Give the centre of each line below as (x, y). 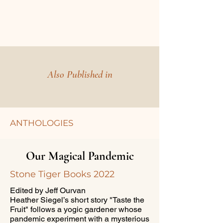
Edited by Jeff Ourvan (48, 190)
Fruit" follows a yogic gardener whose (76, 209)
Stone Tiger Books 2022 (62, 174)
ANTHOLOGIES (43, 123)
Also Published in (80, 74)
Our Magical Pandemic (80, 156)
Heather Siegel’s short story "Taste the (77, 200)
